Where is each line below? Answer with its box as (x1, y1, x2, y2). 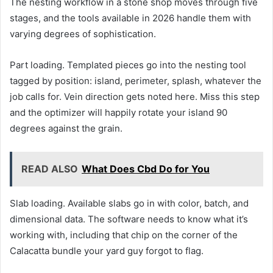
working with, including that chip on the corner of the (10, 229, 238, 241)
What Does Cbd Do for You (82, 162, 210, 175)
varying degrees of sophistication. (10, 27, 156, 40)
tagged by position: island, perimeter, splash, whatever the (10, 74, 261, 87)
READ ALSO (21, 162, 78, 175)
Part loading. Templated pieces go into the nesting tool (10, 58, 246, 71)
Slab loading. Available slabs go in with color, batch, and (10, 197, 249, 209)
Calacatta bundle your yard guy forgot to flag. (10, 244, 204, 257)
